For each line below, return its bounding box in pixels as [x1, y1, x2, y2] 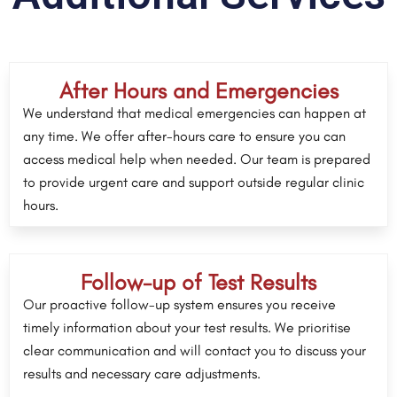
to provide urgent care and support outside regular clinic [23, 174, 364, 191]
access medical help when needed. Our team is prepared [23, 151, 370, 168]
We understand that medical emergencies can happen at [23, 105, 366, 122]
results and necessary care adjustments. [23, 365, 261, 383]
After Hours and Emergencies [58, 77, 339, 105]
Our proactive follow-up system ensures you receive [23, 296, 336, 314]
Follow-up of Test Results [81, 269, 316, 296]
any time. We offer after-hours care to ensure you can [23, 128, 346, 145]
